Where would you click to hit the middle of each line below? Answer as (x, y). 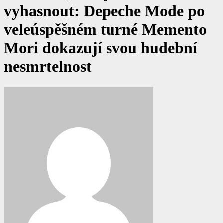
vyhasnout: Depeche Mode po (104, 11)
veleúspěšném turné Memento (105, 30)
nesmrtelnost (48, 66)
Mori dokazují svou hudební (101, 48)
